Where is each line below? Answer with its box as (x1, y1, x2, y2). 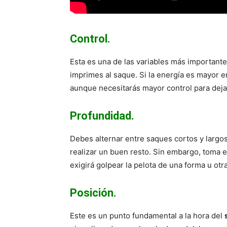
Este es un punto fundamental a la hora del (70, 210, 224, 220)
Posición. (70, 186, 117, 199)
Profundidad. (70, 109, 134, 122)
